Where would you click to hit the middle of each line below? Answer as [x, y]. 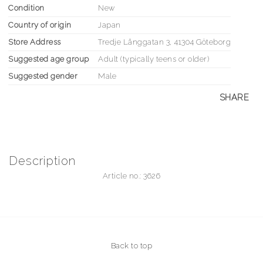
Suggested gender [43, 76]
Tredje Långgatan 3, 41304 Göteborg [164, 42]
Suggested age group [49, 59]
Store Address [35, 42]
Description [42, 161]
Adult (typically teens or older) [154, 59]
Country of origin [40, 25]
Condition [26, 8]
